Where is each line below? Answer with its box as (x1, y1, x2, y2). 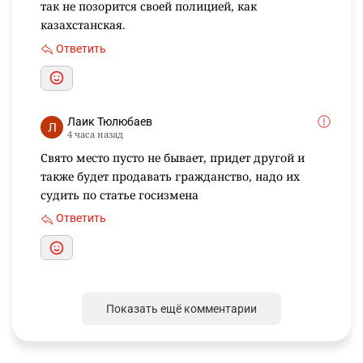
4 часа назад (67, 127, 123, 140)
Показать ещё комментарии (106, 302, 257, 316)
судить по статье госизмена (41, 186, 199, 203)
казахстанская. (41, 17, 126, 33)
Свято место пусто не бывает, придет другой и (41, 149, 305, 165)
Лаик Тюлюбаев (67, 114, 152, 128)
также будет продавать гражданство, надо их (41, 168, 300, 184)
